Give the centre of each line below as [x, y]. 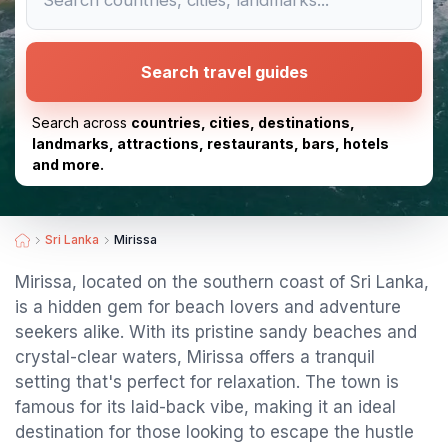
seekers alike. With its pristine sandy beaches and [216, 332]
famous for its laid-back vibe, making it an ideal [205, 407]
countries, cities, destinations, [243, 122]
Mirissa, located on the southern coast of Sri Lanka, [222, 282]
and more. [68, 164]
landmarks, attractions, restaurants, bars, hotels [210, 143]
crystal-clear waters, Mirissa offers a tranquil [195, 357]
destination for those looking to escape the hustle [214, 432]
